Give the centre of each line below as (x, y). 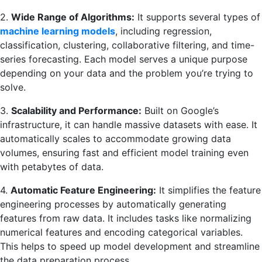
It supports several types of (197, 17)
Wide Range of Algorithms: (73, 17)
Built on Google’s (180, 110)
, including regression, (163, 31)
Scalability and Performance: (76, 110)
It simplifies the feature (208, 190)
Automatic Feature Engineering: (83, 190)
